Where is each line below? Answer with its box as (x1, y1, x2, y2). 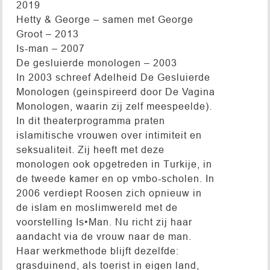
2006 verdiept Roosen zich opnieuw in (16, 187, 202, 198)
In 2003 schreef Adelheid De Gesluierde (16, 71, 210, 83)
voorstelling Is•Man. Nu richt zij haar (16, 216, 192, 227)
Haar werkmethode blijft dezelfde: (16, 245, 179, 256)
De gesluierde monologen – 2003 (16, 57, 177, 68)
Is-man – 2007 (16, 42, 85, 54)
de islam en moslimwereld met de (16, 201, 178, 213)
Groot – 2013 (16, 28, 79, 39)
